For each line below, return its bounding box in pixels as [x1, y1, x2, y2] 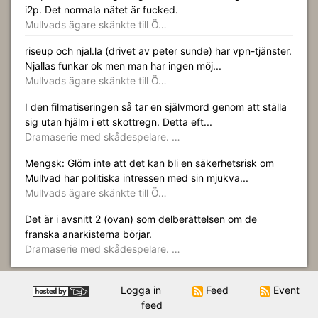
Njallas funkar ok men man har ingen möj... [25, 60, 221, 72]
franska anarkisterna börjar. [25, 228, 152, 240]
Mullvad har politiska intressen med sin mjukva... [25, 172, 248, 184]
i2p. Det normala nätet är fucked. [25, 4, 178, 16]
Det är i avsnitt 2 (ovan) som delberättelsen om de [25, 213, 257, 225]
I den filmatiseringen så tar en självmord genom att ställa [25, 101, 287, 113]
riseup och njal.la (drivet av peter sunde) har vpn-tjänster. [25, 45, 292, 57]
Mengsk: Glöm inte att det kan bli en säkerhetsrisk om [25, 157, 274, 169]
